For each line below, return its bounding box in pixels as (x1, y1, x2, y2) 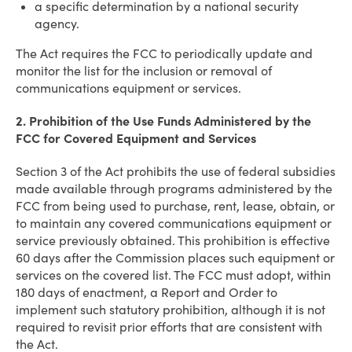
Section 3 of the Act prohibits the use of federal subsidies (16, 163, 335, 179)
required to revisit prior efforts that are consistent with (16, 319, 322, 335)
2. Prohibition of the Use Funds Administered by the (16, 113, 311, 129)
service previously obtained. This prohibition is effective (16, 233, 330, 248)
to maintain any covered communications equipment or (16, 215, 332, 231)
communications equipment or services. (16, 80, 241, 96)
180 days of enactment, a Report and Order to (16, 284, 277, 300)
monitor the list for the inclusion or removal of (16, 63, 272, 79)
